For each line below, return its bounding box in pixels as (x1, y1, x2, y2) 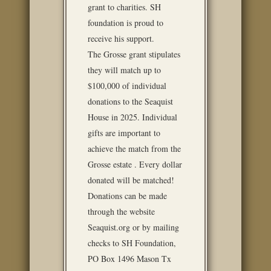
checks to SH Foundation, (88, 237, 176, 249)
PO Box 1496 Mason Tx (88, 253, 171, 264)
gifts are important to (88, 127, 160, 139)
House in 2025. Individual (88, 111, 177, 123)
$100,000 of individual (88, 80, 166, 91)
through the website (88, 206, 155, 217)
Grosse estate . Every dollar (88, 158, 182, 170)
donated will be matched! (88, 174, 174, 186)
